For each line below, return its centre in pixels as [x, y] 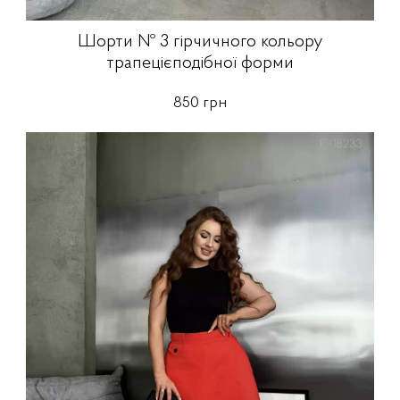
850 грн [200, 104]
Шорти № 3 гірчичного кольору [200, 42]
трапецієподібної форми [200, 64]
